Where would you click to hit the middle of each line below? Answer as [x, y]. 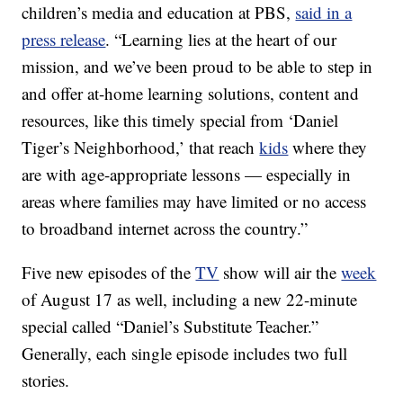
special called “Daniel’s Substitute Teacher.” [170, 327]
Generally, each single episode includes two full [185, 354]
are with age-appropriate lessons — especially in [187, 175]
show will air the [280, 273]
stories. [46, 381]
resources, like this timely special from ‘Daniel [180, 121]
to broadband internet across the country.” [165, 228]
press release [64, 40]
